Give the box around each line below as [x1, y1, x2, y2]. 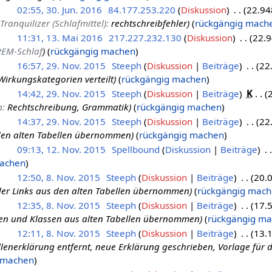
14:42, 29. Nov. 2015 [16, 87, 106, 100]
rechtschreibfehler [110, 16, 187, 29]
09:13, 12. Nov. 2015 [16, 143, 106, 155]
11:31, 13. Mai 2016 [16, 31, 103, 44]
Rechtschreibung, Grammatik [7, 100, 129, 113]
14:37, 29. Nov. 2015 [16, 115, 106, 127]
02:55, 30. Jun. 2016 [16, 3, 102, 16]
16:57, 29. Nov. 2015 [16, 59, 106, 72]
